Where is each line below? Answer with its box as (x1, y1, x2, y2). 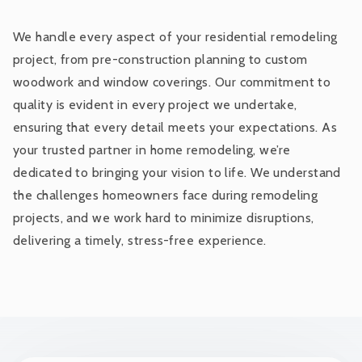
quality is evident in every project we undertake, (13, 96, 297, 112)
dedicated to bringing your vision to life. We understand (13, 164, 341, 180)
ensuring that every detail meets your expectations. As (13, 119, 338, 135)
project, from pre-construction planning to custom (13, 51, 308, 67)
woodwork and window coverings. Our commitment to (13, 74, 331, 90)
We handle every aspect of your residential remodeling (13, 28, 338, 44)
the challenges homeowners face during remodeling (13, 187, 318, 203)
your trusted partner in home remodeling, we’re (13, 141, 291, 158)
